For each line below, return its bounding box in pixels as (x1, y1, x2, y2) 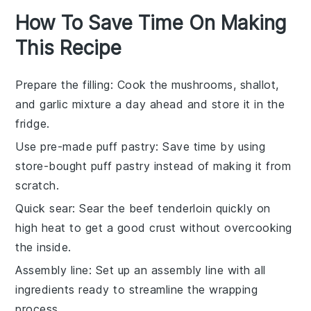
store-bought (15, 158, 91, 173)
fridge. (15, 116, 50, 131)
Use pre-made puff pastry (15, 139, 156, 153)
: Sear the (72, 201, 129, 215)
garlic (40, 96, 69, 111)
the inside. (15, 239, 72, 254)
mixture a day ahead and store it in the (68, 96, 285, 111)
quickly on (212, 201, 271, 215)
